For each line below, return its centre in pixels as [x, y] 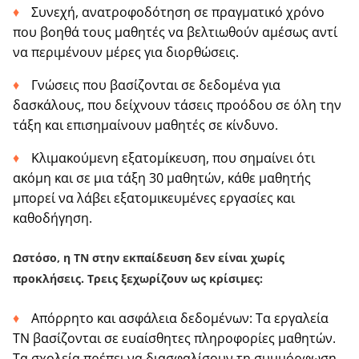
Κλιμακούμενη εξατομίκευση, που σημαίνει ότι [173, 158]
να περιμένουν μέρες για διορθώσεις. [126, 52]
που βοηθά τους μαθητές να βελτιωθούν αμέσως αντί [175, 32]
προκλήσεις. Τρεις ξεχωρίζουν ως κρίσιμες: [138, 279]
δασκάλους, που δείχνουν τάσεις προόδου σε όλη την [177, 105]
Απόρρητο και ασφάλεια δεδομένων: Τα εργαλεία [180, 319]
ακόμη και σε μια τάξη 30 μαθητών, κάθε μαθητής [162, 178]
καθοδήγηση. [52, 218]
